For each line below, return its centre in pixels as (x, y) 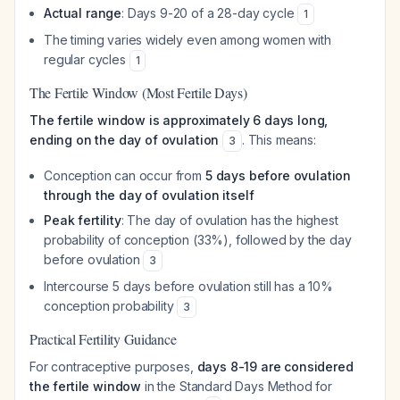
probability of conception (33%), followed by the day (198, 240)
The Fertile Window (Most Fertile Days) (138, 92)
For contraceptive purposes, (113, 367)
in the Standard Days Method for (237, 386)
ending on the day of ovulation (125, 140)
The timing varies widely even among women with (187, 40)
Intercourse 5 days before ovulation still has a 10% (188, 286)
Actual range (83, 13)
